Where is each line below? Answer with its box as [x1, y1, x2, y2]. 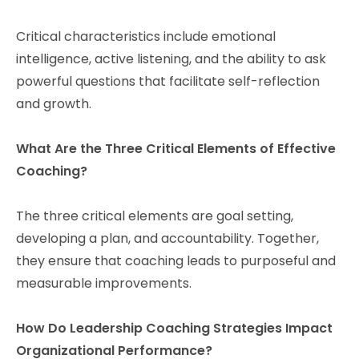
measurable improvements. [16, 273, 192, 292]
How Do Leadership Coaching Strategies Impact [16, 318, 333, 337]
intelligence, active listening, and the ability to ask [16, 49, 326, 68]
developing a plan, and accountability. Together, [16, 228, 319, 248]
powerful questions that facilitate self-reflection [16, 71, 320, 91]
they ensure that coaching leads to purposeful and [16, 251, 336, 270]
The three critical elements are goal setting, [16, 206, 293, 225]
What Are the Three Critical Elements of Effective [16, 139, 336, 158]
